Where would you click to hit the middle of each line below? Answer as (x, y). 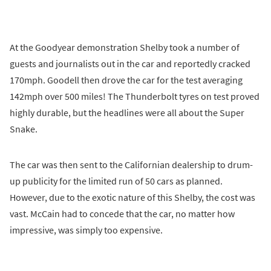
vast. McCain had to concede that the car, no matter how (122, 213)
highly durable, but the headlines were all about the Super (127, 112)
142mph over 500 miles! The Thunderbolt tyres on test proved (135, 96)
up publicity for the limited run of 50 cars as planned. (116, 181)
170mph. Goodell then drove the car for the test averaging (126, 80)
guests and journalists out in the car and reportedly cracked (130, 63)
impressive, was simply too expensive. (86, 230)
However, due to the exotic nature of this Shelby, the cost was (132, 197)
